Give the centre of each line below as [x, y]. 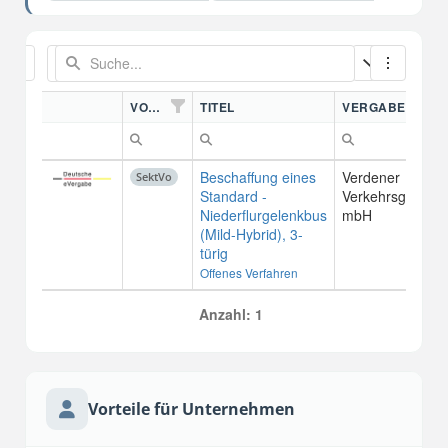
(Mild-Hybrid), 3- [251, 234]
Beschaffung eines [258, 177]
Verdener [371, 177]
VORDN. [154, 107]
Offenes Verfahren [249, 272]
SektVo [154, 176]
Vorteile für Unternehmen [191, 408]
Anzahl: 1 [231, 314]
